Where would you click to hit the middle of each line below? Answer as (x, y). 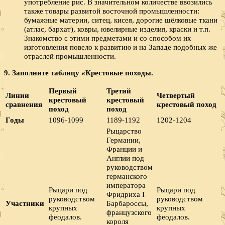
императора (126, 185)
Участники (25, 203)
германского (127, 176)
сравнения (24, 104)
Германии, (124, 140)
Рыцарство (124, 131)
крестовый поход (187, 104)
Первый (63, 91)
